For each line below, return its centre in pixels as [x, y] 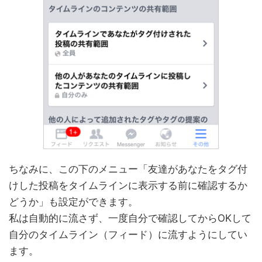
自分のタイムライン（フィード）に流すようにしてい [128, 234]
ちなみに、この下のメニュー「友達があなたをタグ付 [128, 169]
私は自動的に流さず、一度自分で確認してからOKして [130, 218]
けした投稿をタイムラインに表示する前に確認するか [128, 185]
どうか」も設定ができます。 [73, 201]
